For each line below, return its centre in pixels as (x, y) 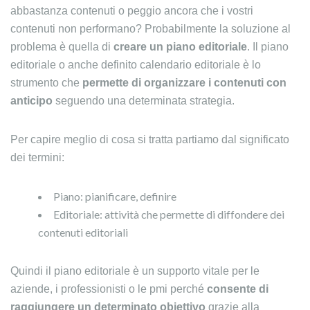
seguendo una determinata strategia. (144, 101)
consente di (238, 289)
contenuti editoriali (83, 232)
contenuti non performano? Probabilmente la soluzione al (151, 29)
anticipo (31, 101)
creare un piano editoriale (180, 47)
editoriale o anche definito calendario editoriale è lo (136, 65)
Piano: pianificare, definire (115, 196)
